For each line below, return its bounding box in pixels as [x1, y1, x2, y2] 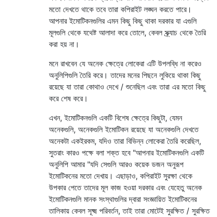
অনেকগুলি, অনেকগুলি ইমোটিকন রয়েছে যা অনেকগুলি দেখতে [49, 124, 199, 134]
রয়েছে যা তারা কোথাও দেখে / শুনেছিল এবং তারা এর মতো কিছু [49, 81, 205, 92]
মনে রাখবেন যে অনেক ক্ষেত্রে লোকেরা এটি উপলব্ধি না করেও [49, 58, 201, 68]
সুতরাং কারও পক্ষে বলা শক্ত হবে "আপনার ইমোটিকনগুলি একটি [49, 147, 204, 157]
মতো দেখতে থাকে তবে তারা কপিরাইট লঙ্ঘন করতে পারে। [49, 4, 192, 14]
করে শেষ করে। [49, 93, 88, 103]
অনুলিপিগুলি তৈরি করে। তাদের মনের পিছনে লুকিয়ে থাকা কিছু [49, 70, 201, 80]
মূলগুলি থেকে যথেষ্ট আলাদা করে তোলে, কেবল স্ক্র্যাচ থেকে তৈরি [49, 27, 206, 37]
